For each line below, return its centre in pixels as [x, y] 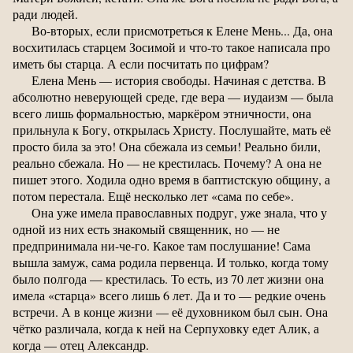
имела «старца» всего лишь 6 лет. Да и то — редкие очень [169, 295]
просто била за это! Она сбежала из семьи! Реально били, [167, 146]
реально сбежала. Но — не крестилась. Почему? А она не [167, 162]
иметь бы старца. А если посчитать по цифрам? [141, 63]
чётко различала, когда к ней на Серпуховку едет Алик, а [166, 328]
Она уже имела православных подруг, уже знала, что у [179, 212]
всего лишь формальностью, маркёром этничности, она [162, 113]
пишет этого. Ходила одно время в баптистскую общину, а [171, 179]
